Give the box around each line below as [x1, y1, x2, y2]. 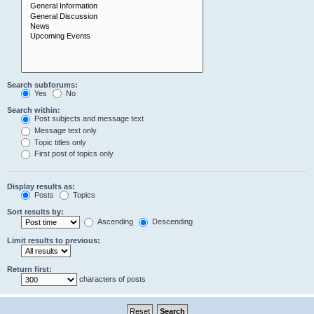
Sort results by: [7, 207, 64, 217]
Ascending [95, 217, 133, 226]
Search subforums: [7, 80, 78, 89]
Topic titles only [32, 137, 86, 146]
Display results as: [7, 182, 75, 191]
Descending [150, 217, 193, 226]
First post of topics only [32, 149, 114, 158]
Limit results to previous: [7, 236, 100, 245]
